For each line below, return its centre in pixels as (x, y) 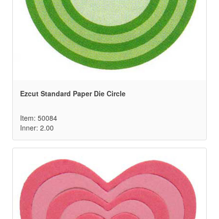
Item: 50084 (39, 118)
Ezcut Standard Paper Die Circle (73, 94)
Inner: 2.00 (37, 128)
